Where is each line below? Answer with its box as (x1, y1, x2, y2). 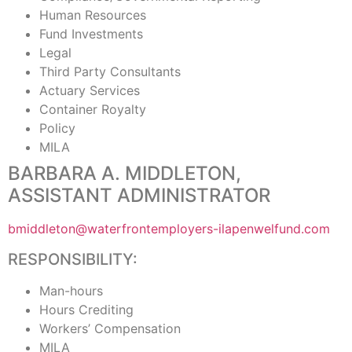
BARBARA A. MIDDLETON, (8, 162, 241, 185)
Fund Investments (39, 26, 143, 42)
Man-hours (39, 282, 103, 299)
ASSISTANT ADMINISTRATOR (8, 184, 270, 207)
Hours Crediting (39, 301, 134, 317)
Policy (39, 120, 75, 137)
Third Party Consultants (39, 64, 181, 80)
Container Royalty (39, 101, 146, 118)
